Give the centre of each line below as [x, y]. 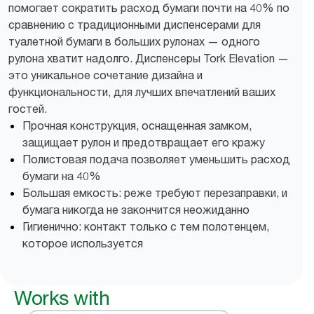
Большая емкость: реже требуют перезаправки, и [155, 193]
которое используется [83, 243]
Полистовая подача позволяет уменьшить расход [156, 159]
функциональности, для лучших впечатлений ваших [142, 92]
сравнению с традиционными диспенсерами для [135, 25]
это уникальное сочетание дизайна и [105, 75]
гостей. [28, 109]
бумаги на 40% [62, 176]
